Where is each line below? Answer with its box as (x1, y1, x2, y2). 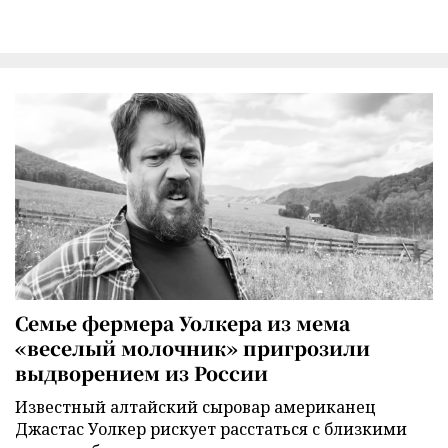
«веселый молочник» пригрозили (15, 334, 370, 362)
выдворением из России (15, 359, 268, 387)
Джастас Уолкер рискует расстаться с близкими (15, 418, 407, 441)
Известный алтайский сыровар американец (15, 396, 376, 419)
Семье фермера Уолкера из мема (15, 309, 350, 337)
